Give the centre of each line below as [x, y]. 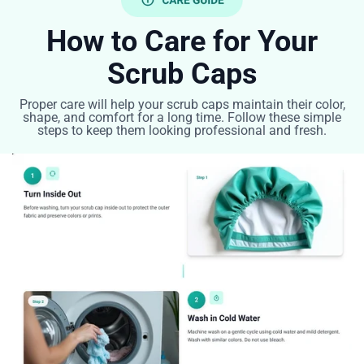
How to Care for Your [182, 42]
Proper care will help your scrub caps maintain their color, [182, 105]
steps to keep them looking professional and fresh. [182, 131]
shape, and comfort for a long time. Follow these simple [182, 118]
